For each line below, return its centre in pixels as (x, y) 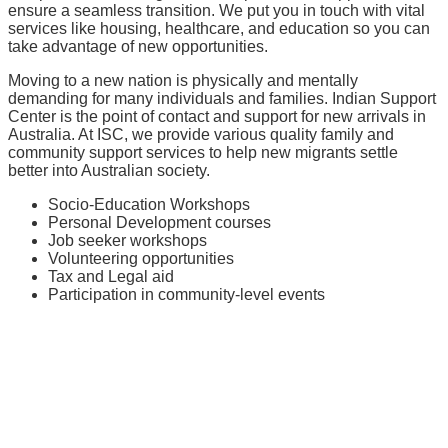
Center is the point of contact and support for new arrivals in (217, 116)
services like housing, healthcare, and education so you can (219, 28)
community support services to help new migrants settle (203, 152)
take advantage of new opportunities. (138, 46)
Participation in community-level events (186, 294)
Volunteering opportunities (141, 258)
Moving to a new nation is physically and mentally (183, 80)
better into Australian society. (109, 170)
